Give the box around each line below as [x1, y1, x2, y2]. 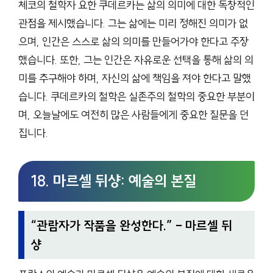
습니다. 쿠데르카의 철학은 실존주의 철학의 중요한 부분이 [18, 90, 255, 104]
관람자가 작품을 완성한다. [37, 217, 167, 233]
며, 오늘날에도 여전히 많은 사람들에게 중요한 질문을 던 [18, 108, 249, 122]
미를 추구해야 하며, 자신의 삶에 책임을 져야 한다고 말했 [18, 71, 251, 86]
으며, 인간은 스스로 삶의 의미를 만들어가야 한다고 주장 [18, 35, 249, 49]
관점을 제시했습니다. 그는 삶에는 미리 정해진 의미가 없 [18, 16, 248, 31]
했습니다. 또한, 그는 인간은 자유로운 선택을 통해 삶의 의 [18, 53, 253, 68]
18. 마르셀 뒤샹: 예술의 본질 [30, 172, 196, 191]
